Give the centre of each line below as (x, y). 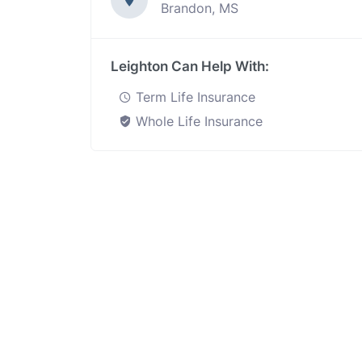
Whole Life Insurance (197, 121)
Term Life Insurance (194, 97)
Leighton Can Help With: (190, 66)
